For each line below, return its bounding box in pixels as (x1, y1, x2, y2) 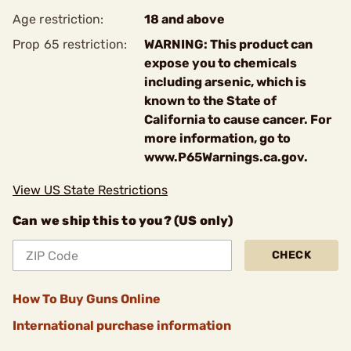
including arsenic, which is (144, 74, 306, 89)
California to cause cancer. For (144, 112, 331, 127)
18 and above (144, 12, 225, 27)
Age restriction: (13, 12, 104, 27)
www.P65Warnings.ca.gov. (144, 150, 308, 165)
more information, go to (144, 131, 291, 146)
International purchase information (13, 318, 231, 333)
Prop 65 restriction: (13, 37, 127, 52)
